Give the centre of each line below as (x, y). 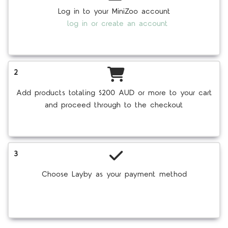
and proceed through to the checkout (114, 105)
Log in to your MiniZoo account (114, 12)
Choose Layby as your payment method (114, 175)
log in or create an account (118, 24)
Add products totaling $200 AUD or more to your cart (114, 93)
